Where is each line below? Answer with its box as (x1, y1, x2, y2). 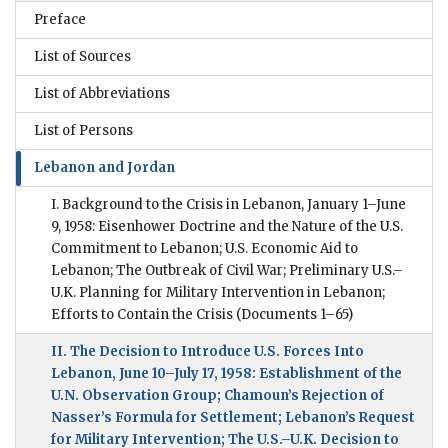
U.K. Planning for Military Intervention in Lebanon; (51, 284, 385, 302)
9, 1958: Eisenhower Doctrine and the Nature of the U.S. (51, 218, 403, 236)
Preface (34, 11, 86, 29)
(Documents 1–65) (233, 306, 353, 324)
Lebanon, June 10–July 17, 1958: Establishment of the (51, 365, 402, 383)
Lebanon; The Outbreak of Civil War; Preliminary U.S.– (51, 262, 403, 280)
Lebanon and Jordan (34, 159, 175, 177)
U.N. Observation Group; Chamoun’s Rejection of (51, 387, 384, 405)
